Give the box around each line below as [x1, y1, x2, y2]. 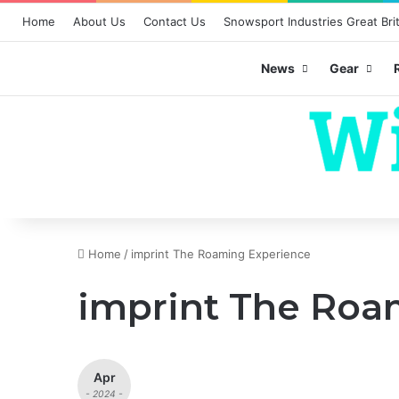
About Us [73, 14, 126, 28]
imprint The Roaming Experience [131, 247, 311, 261]
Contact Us [143, 14, 206, 28]
